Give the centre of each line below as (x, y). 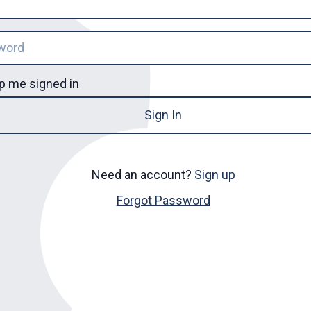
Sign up (215, 174)
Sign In (163, 115)
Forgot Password (163, 200)
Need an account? (143, 174)
